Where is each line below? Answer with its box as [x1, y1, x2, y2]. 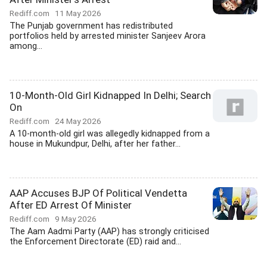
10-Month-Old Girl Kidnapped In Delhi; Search [10, 89, 211, 101]
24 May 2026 [55, 116, 101, 126]
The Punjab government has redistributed [10, 21, 173, 31]
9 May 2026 [55, 214, 97, 223]
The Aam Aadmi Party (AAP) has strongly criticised [10, 226, 209, 237]
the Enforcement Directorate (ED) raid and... [10, 237, 181, 247]
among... [10, 41, 42, 51]
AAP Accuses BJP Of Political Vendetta [10, 187, 187, 199]
